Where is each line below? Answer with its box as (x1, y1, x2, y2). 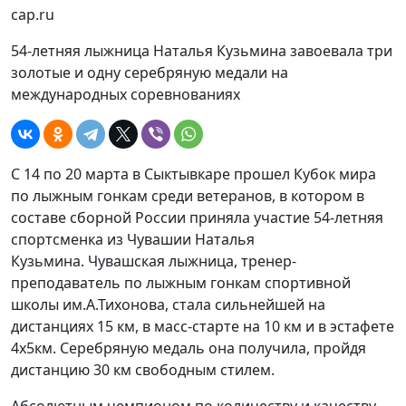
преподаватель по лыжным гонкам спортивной (11, 273, 351, 293)
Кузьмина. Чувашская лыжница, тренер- (11, 251, 296, 271)
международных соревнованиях (11, 84, 240, 104)
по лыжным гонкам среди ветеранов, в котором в (11, 186, 364, 206)
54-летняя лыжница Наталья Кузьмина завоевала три (11, 41, 392, 61)
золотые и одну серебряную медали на (11, 63, 288, 82)
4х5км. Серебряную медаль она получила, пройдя (11, 338, 366, 358)
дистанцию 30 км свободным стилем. (11, 360, 278, 380)
